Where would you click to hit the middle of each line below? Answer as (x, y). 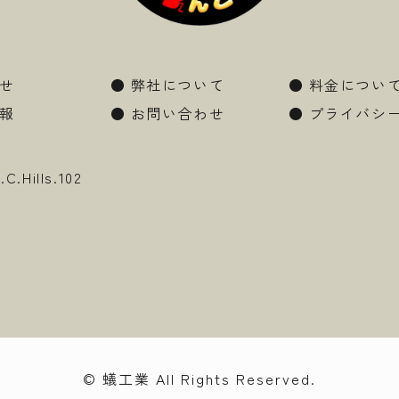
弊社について (178, 85)
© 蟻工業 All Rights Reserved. (199, 379)
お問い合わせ (178, 114)
